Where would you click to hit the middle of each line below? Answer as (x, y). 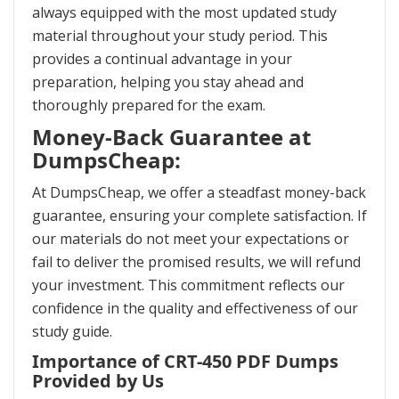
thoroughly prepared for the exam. (149, 106)
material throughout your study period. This (180, 36)
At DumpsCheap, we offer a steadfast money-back (199, 193)
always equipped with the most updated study (184, 13)
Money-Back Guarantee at (171, 137)
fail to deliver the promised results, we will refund (196, 262)
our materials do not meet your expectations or (191, 239)
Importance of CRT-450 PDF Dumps (185, 362)
